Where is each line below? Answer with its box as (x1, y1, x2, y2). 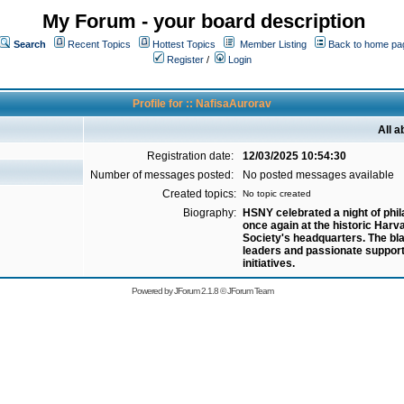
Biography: (183, 207, 236, 219)
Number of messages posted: (90, 169, 236, 181)
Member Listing (240, 39, 307, 50)
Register (164, 54, 204, 65)
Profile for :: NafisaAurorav (133, 97, 271, 110)
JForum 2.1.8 (173, 286, 218, 296)
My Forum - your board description (42, 10, 365, 32)
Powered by (131, 286, 174, 296)
